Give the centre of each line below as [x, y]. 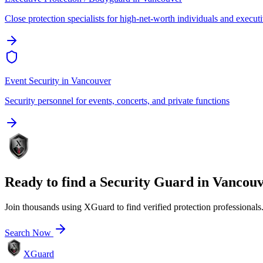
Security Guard [147, 182]
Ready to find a [52, 182]
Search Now [29, 232]
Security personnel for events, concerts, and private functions [117, 101]
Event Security [32, 81]
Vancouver [91, 81]
